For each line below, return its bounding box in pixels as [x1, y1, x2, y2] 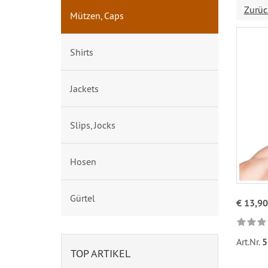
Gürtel [70, 192, 95, 204]
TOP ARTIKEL [71, 246, 130, 260]
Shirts [70, 46, 93, 58]
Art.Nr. [236, 236, 262, 248]
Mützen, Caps [70, 10, 124, 22]
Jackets [70, 83, 99, 95]
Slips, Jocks [70, 119, 115, 131]
